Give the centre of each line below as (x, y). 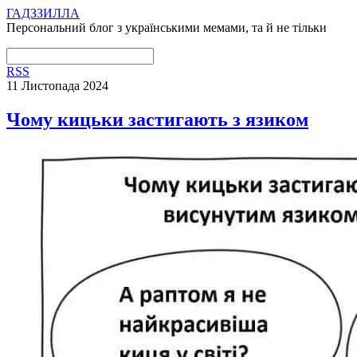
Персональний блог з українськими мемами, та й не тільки (167, 27)
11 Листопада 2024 (57, 86)
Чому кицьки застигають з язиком (157, 119)
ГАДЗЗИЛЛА (43, 13)
